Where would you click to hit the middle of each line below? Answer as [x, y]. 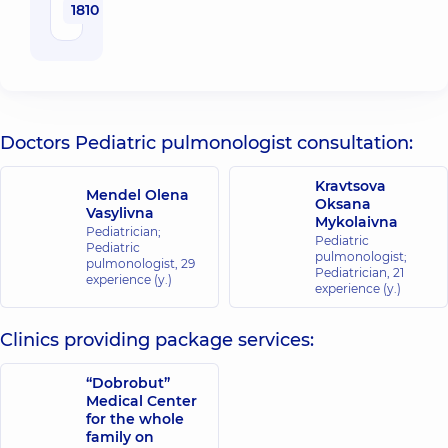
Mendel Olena [137, 195]
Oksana [343, 204]
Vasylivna [120, 213]
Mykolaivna [356, 222]
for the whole [135, 419]
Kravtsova [350, 186]
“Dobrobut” [128, 383]
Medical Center [141, 401]
